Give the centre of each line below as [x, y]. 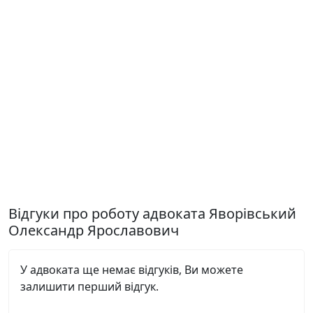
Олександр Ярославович [94, 230]
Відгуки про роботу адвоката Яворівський [152, 213]
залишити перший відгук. [89, 286]
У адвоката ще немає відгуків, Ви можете [132, 270]
